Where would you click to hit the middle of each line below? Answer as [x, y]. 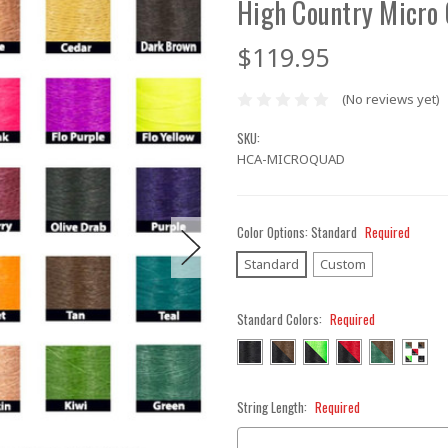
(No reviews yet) [390, 99]
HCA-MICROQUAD [291, 158]
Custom [342, 263]
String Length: [273, 406]
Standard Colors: [281, 318]
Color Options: [274, 231]
